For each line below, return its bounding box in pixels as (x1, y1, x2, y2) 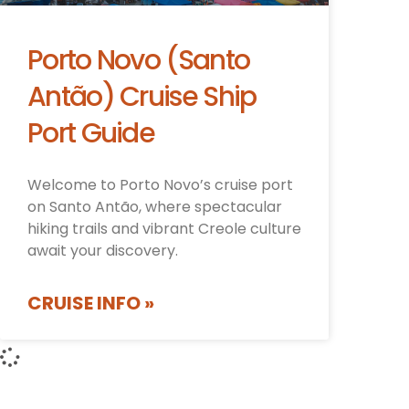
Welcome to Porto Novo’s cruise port (27, 174, 293, 196)
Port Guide (27, 114, 154, 153)
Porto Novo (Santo (27, 41, 250, 80)
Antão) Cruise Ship (27, 78, 257, 117)
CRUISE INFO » (27, 290, 154, 317)
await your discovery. (27, 240, 178, 262)
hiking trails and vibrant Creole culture (27, 218, 301, 240)
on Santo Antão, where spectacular (27, 196, 282, 218)
